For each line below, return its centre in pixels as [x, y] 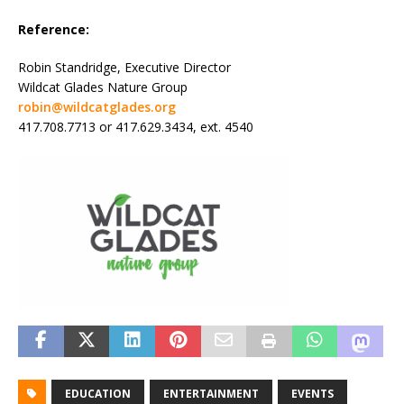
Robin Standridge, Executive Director [124, 68]
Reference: [54, 30]
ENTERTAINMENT [211, 394]
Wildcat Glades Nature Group [103, 87]
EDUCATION [98, 394]
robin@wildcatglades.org [97, 107]
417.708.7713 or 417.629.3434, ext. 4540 [136, 127]
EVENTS [312, 394]
